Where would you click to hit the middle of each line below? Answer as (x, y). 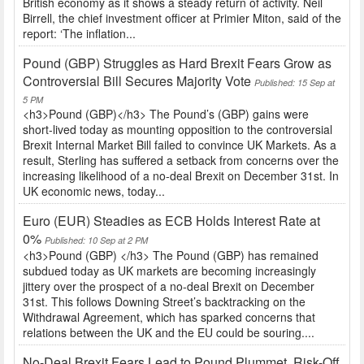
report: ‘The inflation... (79, 34)
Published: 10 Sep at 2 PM (96, 240)
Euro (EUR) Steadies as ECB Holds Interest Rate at (171, 221)
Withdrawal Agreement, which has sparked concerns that (169, 317)
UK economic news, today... (94, 191)
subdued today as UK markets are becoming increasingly (169, 271)
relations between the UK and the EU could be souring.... (169, 333)
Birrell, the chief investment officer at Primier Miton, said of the (182, 18)
